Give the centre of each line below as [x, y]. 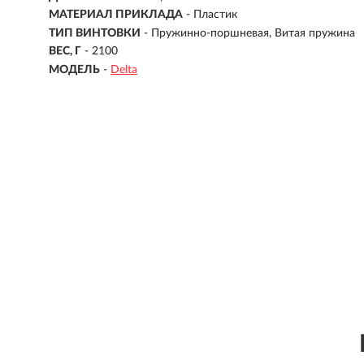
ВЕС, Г [65, 52]
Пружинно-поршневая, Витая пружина [253, 33]
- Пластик [212, 15]
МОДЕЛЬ [74, 69]
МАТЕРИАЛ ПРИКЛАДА [116, 15]
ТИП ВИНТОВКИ [95, 33]
